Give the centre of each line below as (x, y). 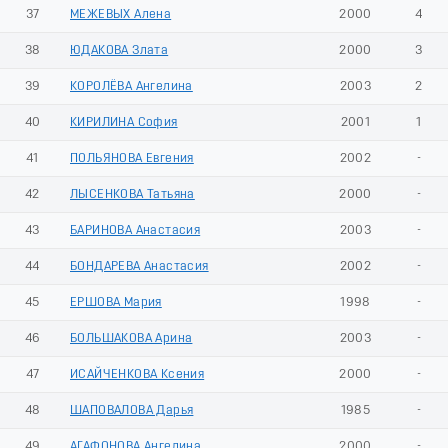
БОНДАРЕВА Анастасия (139, 266)
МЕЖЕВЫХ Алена (121, 14)
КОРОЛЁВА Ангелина (131, 86)
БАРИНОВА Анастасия (135, 230)
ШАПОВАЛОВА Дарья (132, 410)
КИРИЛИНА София (124, 122)
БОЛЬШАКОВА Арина (131, 338)
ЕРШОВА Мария (116, 302)
